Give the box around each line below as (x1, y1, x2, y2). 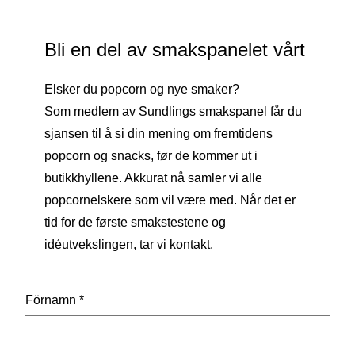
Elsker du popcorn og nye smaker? (44, 82, 239, 96)
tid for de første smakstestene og (44, 215, 226, 229)
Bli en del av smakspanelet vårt (44, 38, 305, 60)
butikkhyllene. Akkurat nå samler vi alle (44, 170, 262, 185)
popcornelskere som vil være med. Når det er (44, 193, 296, 207)
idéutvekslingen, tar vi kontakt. (44, 237, 213, 251)
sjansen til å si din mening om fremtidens (44, 126, 273, 140)
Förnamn (25, 292, 79, 307)
